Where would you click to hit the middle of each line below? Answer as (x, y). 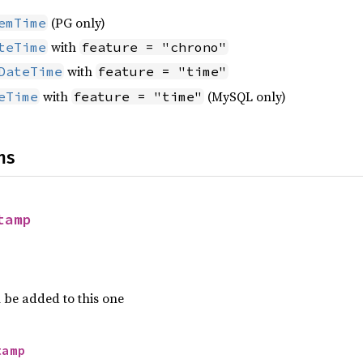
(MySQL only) (245, 96)
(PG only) (77, 22)
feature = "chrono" (154, 47)
